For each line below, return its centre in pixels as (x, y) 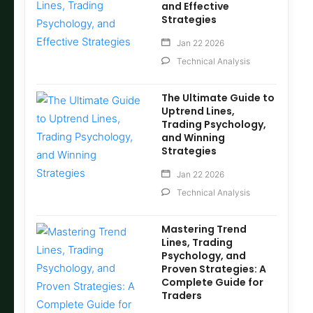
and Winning (194, 138)
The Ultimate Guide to (218, 98)
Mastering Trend (204, 230)
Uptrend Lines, (198, 111)
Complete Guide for (212, 283)
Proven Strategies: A (213, 269)
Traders (181, 296)
